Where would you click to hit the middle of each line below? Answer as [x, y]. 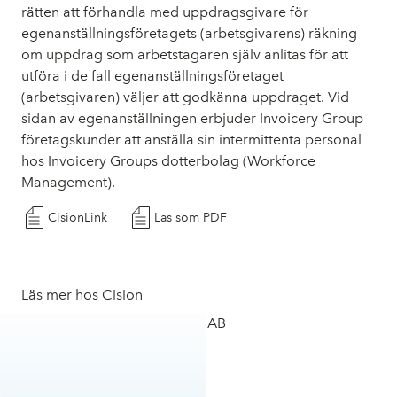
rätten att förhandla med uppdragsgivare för [165, 12]
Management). [68, 182]
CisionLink [78, 218]
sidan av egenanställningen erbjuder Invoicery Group [192, 118]
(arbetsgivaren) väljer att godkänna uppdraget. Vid [185, 97]
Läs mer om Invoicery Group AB [124, 323]
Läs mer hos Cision [82, 295]
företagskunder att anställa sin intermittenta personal [191, 140]
